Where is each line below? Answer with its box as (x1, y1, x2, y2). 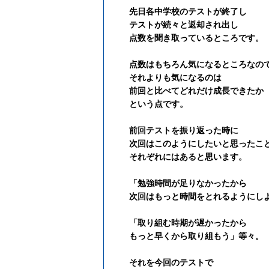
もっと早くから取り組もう (129, 231, 230, 241)
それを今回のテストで (129, 258, 213, 268)
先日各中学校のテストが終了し (129, 7, 247, 17)
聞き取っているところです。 (154, 33, 264, 43)
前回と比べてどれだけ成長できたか (129, 86, 264, 96)
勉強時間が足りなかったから (138, 178, 247, 189)
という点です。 (129, 99, 188, 109)
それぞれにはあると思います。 (129, 152, 247, 162)
